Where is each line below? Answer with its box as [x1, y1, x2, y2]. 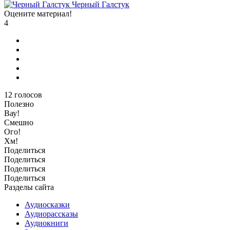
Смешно [4, 118, 33, 127]
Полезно [4, 99, 34, 108]
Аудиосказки [25, 200, 70, 209]
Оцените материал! [4, 9, 72, 18]
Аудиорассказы [25, 209, 78, 218]
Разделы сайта [4, 182, 54, 191]
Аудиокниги [25, 218, 68, 227]
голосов [14, 90, 42, 99]
